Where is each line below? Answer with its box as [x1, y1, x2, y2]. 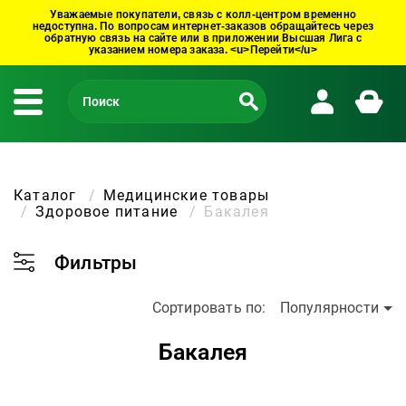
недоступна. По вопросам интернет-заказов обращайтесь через [32, 20, 374, 33]
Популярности [279, 299, 379, 316]
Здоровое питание [35, 203, 179, 220]
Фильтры [54, 252, 138, 274]
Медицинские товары [102, 187, 270, 204]
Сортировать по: [151, 299, 266, 316]
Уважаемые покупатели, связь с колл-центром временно [49, 8, 357, 21]
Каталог [14, 187, 77, 204]
